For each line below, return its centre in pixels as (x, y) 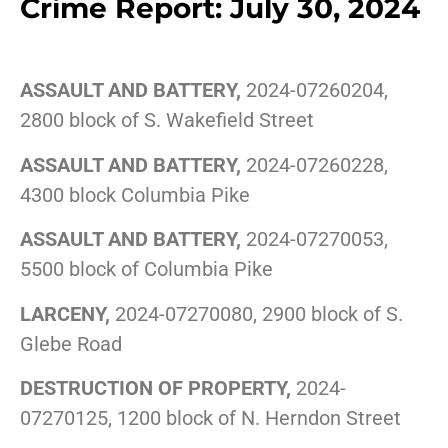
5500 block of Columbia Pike (146, 269)
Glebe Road (71, 343)
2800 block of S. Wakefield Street (167, 120)
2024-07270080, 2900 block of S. (256, 313)
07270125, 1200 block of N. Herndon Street (210, 417)
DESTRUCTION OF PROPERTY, (155, 387)
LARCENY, (65, 313)
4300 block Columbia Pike (135, 194)
